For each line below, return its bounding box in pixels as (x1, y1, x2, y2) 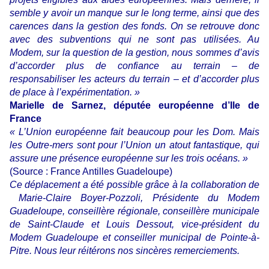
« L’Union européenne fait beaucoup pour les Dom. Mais (10, 126, 259, 137)
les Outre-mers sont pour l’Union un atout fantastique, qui (10, 139, 259, 150)
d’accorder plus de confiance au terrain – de (10, 60, 259, 71)
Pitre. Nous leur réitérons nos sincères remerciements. (10, 245, 240, 256)
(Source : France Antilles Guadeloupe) (10, 166, 172, 177)
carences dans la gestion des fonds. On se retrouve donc (10, 20, 259, 31)
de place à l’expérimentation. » (10, 86, 140, 97)
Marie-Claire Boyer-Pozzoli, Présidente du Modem (10, 192, 259, 203)
